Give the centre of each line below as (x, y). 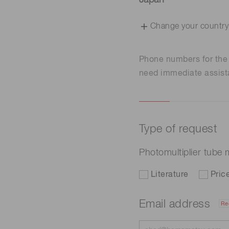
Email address (176, 204)
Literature (170, 175)
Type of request (178, 129)
